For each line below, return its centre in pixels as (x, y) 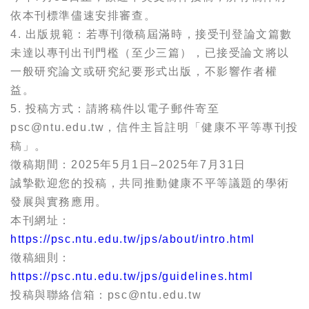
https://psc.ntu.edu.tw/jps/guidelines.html (132, 276)
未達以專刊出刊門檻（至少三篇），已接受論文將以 (150, 53)
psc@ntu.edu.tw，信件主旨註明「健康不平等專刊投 (155, 127)
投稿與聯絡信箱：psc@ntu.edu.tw (106, 295)
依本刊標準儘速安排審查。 (83, 16)
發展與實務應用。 (59, 202)
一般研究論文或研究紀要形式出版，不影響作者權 (144, 71)
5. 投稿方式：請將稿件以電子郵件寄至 (115, 109)
